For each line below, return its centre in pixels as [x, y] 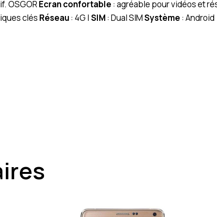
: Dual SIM [125, 17]
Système [162, 17]
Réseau [54, 17]
